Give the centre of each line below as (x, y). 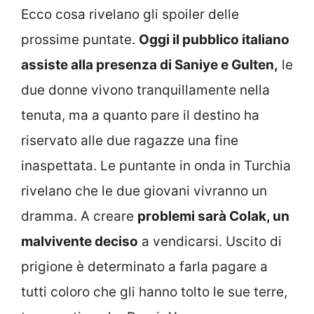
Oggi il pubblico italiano (214, 40)
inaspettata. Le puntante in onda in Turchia (156, 166)
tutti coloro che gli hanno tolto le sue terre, (154, 292)
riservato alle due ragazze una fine (130, 141)
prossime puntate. (80, 40)
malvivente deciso (80, 242)
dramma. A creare (79, 217)
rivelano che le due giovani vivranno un (144, 191)
